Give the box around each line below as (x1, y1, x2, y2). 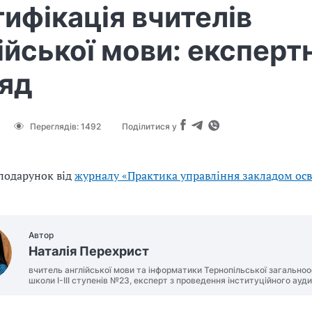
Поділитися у (122, 120, 177, 132)
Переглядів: (30, 120, 81, 132)
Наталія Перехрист (29, 244, 149, 259)
